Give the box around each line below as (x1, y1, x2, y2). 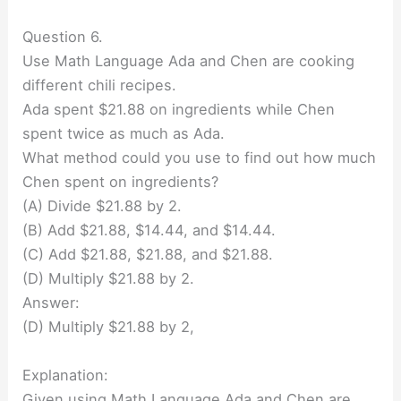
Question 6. (22, 28, 104, 47)
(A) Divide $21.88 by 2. (22, 197, 183, 216)
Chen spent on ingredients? (22, 173, 219, 192)
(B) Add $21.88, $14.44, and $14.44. (22, 221, 277, 240)
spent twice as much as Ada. (22, 124, 226, 143)
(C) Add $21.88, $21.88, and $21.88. (22, 245, 274, 264)
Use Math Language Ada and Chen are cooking (22, 52, 355, 71)
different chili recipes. (22, 76, 177, 95)
